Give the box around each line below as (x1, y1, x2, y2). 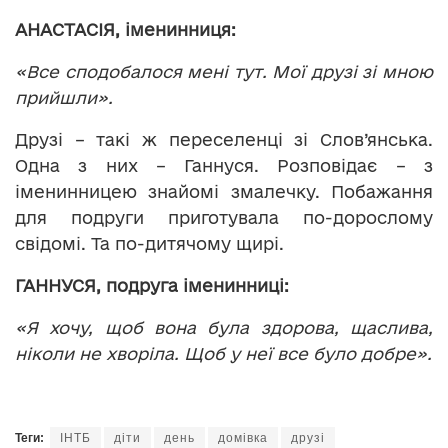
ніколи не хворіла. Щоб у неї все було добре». (15, 344, 432, 364)
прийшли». (15, 88, 113, 108)
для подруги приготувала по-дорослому (15, 208, 433, 228)
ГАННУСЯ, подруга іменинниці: (15, 276, 289, 296)
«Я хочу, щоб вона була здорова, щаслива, (15, 318, 433, 338)
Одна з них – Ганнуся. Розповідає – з (15, 156, 433, 176)
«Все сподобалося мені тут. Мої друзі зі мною (15, 62, 433, 82)
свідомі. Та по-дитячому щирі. (15, 234, 284, 254)
